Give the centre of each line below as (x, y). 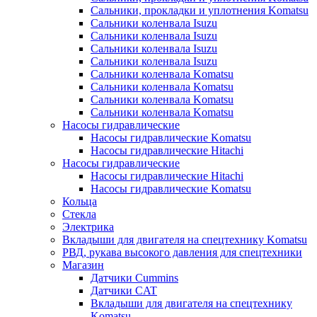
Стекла (79, 214)
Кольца (80, 201)
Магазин (83, 265)
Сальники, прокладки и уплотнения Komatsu (200, 10)
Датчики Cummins (134, 278)
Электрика (88, 227)
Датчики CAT (124, 290)
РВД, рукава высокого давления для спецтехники (182, 252)
